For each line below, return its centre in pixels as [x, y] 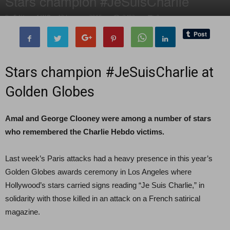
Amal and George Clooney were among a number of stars [108, 118]
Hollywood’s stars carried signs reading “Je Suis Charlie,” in [105, 185]
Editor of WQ [32, 17]
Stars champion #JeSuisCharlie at [109, 72]
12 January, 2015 [80, 17]
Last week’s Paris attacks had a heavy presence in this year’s [109, 158]
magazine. [23, 212]
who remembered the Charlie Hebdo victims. [85, 132]
